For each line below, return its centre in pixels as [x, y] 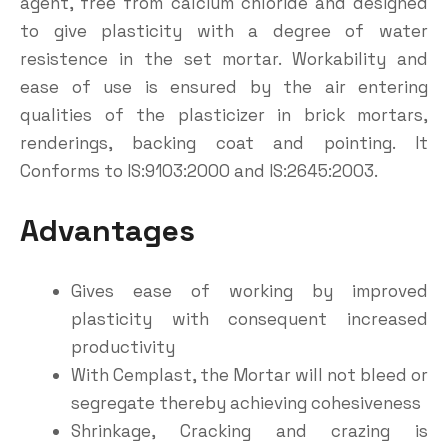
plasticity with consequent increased [249, 319]
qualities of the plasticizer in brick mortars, [224, 115]
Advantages [107, 230]
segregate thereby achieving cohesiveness [246, 403]
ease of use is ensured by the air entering [224, 87]
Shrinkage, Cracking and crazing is [249, 431]
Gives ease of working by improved [249, 291]
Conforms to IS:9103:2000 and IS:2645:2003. [199, 171]
